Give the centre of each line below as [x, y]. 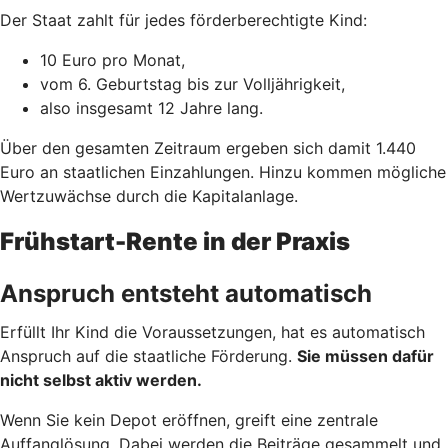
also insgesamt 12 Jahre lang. [151, 107]
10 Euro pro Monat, [112, 59]
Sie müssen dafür [365, 355]
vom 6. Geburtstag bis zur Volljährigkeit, [192, 83]
